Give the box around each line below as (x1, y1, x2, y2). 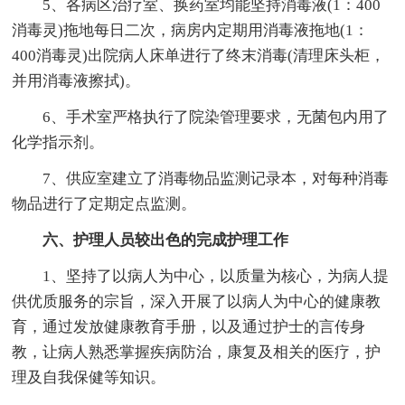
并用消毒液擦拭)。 (12, 71, 141, 89)
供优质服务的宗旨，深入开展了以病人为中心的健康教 (12, 292, 381, 310)
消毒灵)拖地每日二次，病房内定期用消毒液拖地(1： (12, 21, 370, 39)
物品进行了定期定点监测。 (12, 194, 197, 212)
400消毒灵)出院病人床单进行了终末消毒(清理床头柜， (12, 46, 386, 64)
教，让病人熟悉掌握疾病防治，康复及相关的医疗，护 (12, 343, 381, 361)
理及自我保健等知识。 (12, 368, 166, 386)
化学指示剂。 (12, 133, 105, 151)
